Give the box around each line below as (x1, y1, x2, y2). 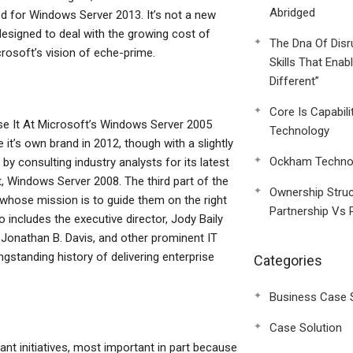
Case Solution (269, 321, 342, 335)
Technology (269, 124, 329, 138)
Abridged (269, 6, 315, 20)
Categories (253, 252, 322, 269)
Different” (269, 74, 319, 88)
